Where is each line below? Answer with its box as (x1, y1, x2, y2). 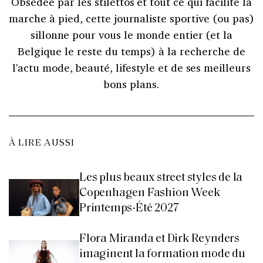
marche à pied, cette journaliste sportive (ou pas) (9, 11, 254, 25)
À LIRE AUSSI (9, 138, 75, 148)
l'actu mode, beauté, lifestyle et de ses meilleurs (12, 60, 251, 75)
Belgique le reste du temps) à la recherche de (18, 43, 245, 58)
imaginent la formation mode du (79, 248, 245, 260)
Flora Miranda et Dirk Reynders (79, 232, 240, 245)
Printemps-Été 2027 (79, 202, 179, 214)
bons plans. (103, 76, 160, 91)
